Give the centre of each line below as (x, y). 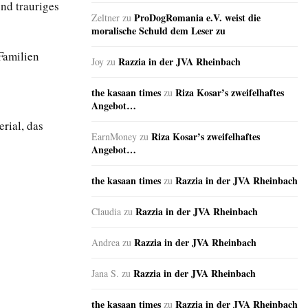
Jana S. (105, 274)
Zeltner (106, 18)
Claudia (106, 212)
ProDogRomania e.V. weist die (197, 18)
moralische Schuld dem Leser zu (158, 31)
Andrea (106, 243)
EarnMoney (114, 137)
